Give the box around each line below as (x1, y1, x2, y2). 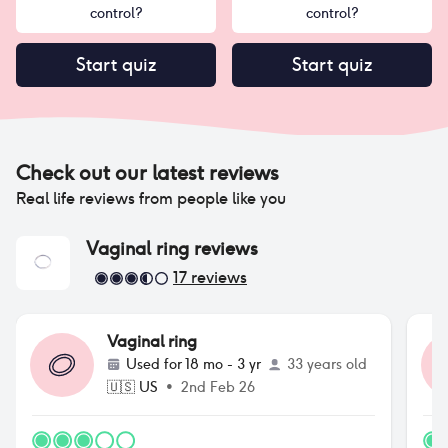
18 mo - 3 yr (185, 355, 261, 373)
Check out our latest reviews (16, 160, 279, 186)
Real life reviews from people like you (16, 188, 286, 209)
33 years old (287, 355, 367, 373)
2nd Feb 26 (181, 378, 255, 396)
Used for (126, 355, 185, 373)
